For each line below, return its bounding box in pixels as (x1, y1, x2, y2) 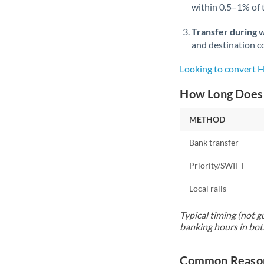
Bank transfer (189, 137, 239, 147)
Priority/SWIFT (189, 160, 245, 170)
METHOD (189, 114, 226, 124)
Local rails (189, 183, 227, 193)
